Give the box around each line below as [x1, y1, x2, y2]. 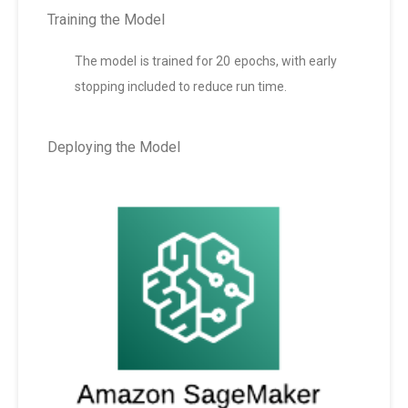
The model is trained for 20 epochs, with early [75, 54, 337, 69]
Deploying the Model [47, 138, 180, 157]
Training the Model [47, 11, 165, 29]
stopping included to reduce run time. [75, 79, 287, 95]
